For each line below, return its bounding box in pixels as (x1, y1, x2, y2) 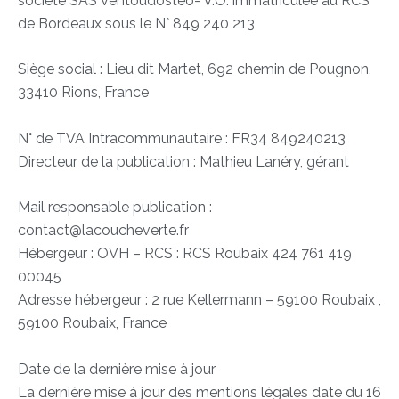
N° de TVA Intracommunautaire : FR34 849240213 (18, 129, 346, 147)
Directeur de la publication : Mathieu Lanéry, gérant (18, 152, 349, 170)
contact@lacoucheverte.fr (18, 222, 189, 240)
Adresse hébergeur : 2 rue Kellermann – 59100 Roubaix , (18, 291, 381, 309)
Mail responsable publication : (18, 199, 212, 216)
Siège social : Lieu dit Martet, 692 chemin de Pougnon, (18, 61, 371, 78)
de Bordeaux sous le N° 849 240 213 (18, 14, 255, 32)
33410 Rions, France (18, 84, 149, 102)
